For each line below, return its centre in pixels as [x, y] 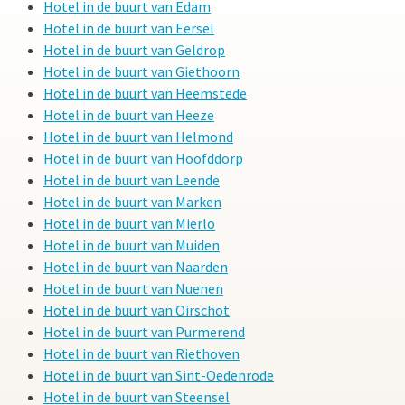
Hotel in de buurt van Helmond [138, 137]
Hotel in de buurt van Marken [132, 202]
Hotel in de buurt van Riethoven [141, 354]
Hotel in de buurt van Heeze [129, 115]
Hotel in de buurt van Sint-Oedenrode [159, 376]
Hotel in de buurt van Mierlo [129, 224]
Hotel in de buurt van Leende [132, 180]
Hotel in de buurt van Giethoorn [141, 72]
